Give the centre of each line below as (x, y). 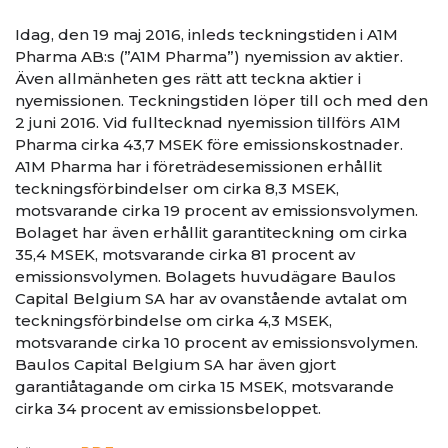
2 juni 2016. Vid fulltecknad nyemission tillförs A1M (208, 122)
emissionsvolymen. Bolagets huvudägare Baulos (205, 276)
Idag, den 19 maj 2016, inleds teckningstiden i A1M (206, 34)
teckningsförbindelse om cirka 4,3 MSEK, (173, 320)
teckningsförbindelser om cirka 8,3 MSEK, (177, 188)
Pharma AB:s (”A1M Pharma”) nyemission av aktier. (209, 56)
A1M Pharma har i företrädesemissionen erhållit (198, 166)
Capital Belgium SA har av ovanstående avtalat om (211, 298)
